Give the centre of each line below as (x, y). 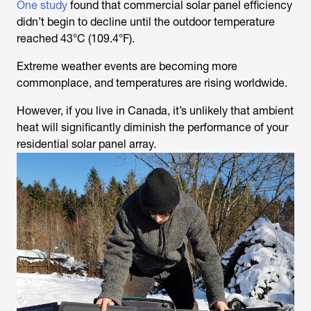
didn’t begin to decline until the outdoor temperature (146, 22)
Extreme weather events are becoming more (127, 67)
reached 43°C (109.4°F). (76, 39)
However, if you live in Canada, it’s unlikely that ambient (155, 111)
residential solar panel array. (86, 144)
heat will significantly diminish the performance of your (152, 128)
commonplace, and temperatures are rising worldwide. (152, 83)
